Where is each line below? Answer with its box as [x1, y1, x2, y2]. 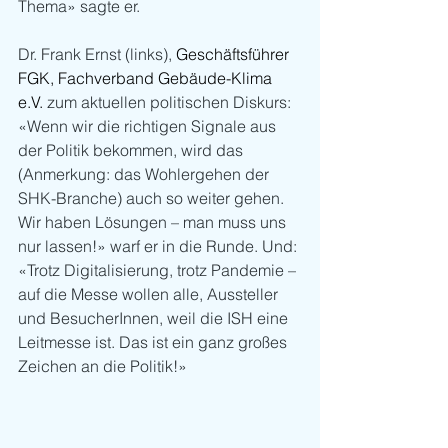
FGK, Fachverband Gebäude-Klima [18, 67, 276, 88]
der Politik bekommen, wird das [18, 139, 247, 160]
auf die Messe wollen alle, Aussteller [18, 283, 282, 304]
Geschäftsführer [176, 43, 293, 64]
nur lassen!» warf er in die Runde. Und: [18, 235, 301, 256]
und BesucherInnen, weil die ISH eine [18, 307, 292, 328]
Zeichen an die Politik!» [18, 355, 187, 376]
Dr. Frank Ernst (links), [18, 43, 176, 64]
